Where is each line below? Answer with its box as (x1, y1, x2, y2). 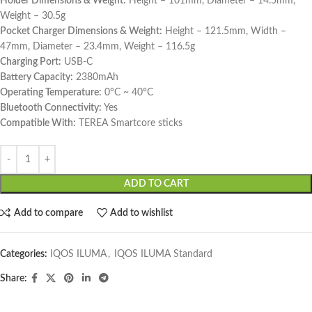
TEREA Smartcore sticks (76, 118, 182, 128)
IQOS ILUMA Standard (114, 249, 212, 259)
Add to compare (13, 208, 83, 218)
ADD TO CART (123, 179, 189, 189)
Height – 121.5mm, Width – (162, 26, 286, 36)
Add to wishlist (110, 208, 173, 218)
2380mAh (73, 72, 118, 82)
